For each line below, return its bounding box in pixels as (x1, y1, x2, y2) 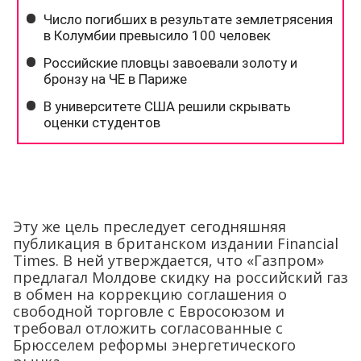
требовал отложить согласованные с (13, 317, 283, 338)
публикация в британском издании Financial (13, 233, 338, 253)
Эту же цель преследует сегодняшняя (13, 216, 286, 236)
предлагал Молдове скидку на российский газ (13, 267, 348, 287)
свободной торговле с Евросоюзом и (13, 301, 284, 321)
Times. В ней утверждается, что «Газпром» (13, 250, 324, 270)
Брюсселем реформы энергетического (13, 334, 296, 355)
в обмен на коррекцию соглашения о (13, 284, 287, 304)
